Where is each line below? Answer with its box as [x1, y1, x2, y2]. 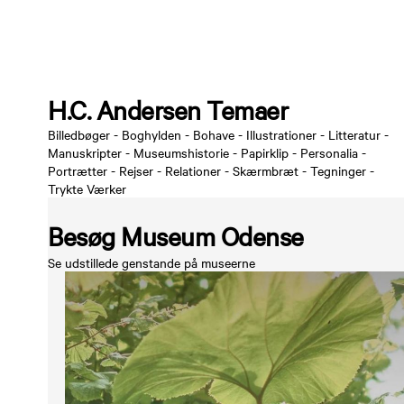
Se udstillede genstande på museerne [48, 252, 255, 271]
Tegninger [310, 161, 366, 180]
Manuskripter [48, 143, 122, 162]
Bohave [193, 125, 234, 144]
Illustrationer [246, 125, 317, 144]
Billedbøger [48, 125, 110, 144]
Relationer [165, 161, 221, 180]
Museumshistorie [133, 143, 229, 162]
